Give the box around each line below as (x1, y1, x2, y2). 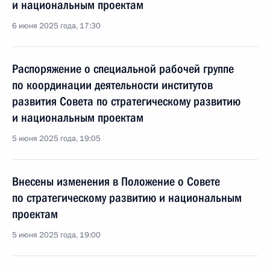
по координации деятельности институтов (12, 78, 213, 92)
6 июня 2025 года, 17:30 (12, 20, 101, 31)
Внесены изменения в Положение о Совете (12, 174, 220, 189)
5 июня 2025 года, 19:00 (12, 230, 101, 240)
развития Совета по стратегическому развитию (12, 94, 240, 108)
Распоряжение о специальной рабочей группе (12, 61, 234, 76)
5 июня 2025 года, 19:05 (12, 133, 101, 144)
